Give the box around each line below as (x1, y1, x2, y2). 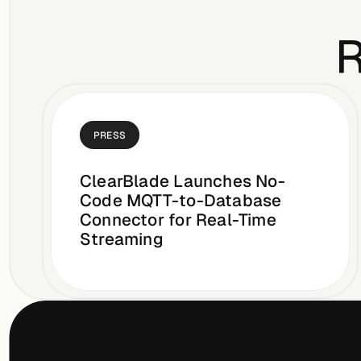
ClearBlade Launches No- (80, 169, 285, 192)
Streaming (80, 227, 164, 250)
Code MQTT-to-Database (80, 189, 282, 211)
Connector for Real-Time (80, 208, 277, 230)
